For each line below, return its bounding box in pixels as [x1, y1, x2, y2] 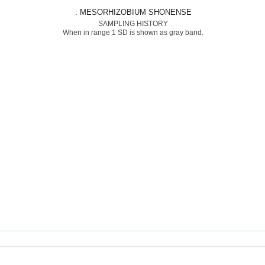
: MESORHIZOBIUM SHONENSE [79, 8, 191, 17]
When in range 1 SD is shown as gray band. [62, 28, 203, 37]
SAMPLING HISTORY [98, 20, 168, 28]
